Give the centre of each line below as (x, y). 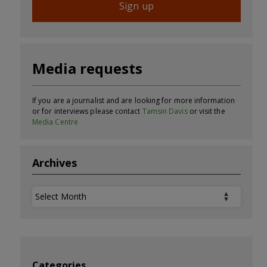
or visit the (206, 111)
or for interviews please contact (87, 111)
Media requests (87, 68)
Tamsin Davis (165, 111)
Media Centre (55, 122)
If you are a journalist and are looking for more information (133, 100)
